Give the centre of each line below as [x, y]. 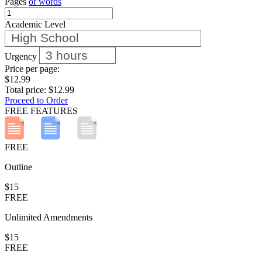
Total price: [25, 90]
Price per [22, 69]
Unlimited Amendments [49, 218]
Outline [18, 167]
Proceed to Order [36, 101]
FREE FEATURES [41, 111]
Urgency [21, 56]
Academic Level [35, 24]
